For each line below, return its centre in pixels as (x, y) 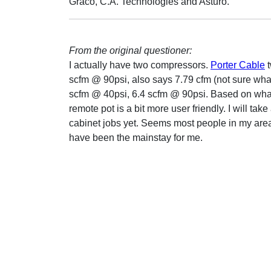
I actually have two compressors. (140, 65)
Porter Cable (238, 65)
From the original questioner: (130, 51)
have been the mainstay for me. (136, 138)
